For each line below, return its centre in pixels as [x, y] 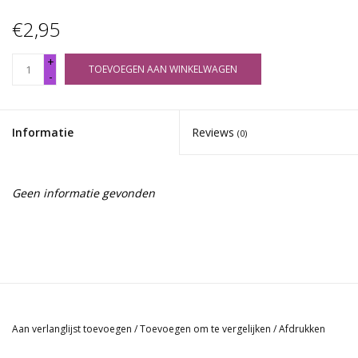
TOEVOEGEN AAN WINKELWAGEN [163, 69]
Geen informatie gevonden [84, 193]
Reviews [215, 132]
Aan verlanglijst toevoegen [72, 328]
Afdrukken [302, 328]
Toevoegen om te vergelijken [207, 328]
